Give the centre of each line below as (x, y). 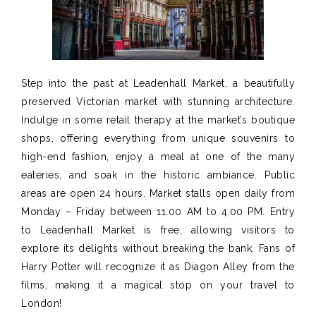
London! (42, 303)
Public (280, 175)
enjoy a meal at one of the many (205, 156)
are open (73, 193)
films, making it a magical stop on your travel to (158, 285)
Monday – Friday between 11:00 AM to (121, 211)
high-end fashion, (68, 156)
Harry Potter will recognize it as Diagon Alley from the (158, 266)
